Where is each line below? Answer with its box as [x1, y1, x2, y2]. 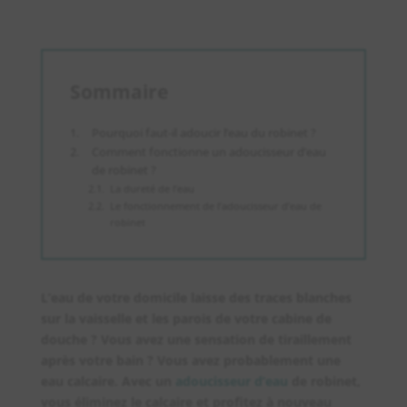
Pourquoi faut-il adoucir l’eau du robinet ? [92, 125, 317, 142]
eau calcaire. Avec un [40, 372, 175, 391]
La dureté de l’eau [110, 182, 194, 196]
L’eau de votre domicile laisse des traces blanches [40, 289, 352, 307]
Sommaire [69, 79, 168, 105]
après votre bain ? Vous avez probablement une [40, 352, 341, 370]
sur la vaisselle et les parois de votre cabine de [40, 310, 332, 328]
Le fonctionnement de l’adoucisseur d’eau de [110, 199, 322, 213]
